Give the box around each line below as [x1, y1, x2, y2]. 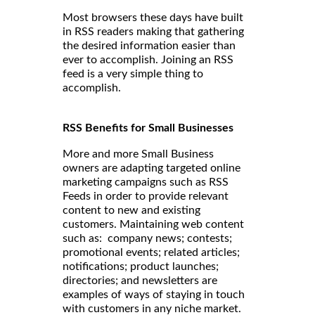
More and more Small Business [63, 148, 214, 160]
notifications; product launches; [63, 261, 219, 273]
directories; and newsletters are [63, 275, 217, 287]
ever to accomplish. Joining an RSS [63, 54, 233, 66]
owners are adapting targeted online [63, 162, 240, 174]
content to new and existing [63, 205, 200, 217]
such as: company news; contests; [63, 233, 232, 245]
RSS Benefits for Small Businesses [63, 122, 233, 134]
